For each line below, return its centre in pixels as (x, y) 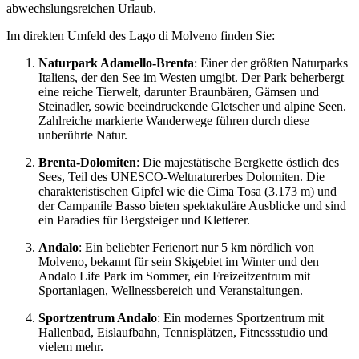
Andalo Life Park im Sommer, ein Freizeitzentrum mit (174, 276)
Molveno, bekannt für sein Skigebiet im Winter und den (179, 261)
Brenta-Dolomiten (87, 162)
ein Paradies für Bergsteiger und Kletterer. (144, 220)
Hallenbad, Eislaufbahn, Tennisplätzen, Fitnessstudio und (183, 332)
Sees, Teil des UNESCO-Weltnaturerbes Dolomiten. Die (182, 176)
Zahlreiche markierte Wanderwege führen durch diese (174, 120)
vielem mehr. (71, 346)
